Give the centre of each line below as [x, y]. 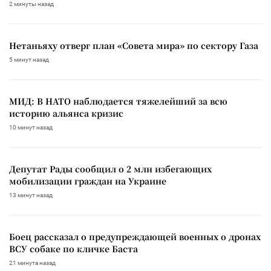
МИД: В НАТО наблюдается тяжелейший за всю [118, 101]
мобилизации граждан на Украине [88, 181]
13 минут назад [31, 195]
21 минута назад [32, 263]
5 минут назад [29, 59]
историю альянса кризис [66, 113]
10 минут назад [31, 127]
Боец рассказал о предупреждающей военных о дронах [135, 236]
